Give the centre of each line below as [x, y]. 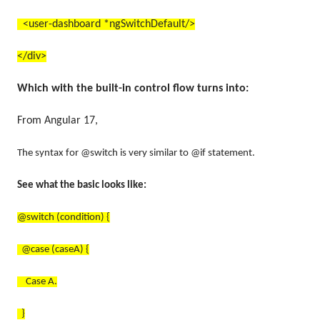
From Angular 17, [57, 120]
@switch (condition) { [64, 217]
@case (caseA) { [53, 249]
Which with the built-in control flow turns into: [133, 88]
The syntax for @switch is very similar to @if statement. [137, 153]
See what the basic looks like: [82, 185]
